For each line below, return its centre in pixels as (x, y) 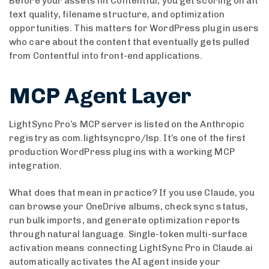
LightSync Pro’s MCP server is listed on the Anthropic (127, 124)
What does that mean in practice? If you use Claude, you (132, 193)
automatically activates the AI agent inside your (115, 262)
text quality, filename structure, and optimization (117, 14)
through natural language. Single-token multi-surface (128, 234)
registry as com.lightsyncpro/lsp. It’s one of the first (128, 138)
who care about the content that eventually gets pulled (129, 42)
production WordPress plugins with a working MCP (122, 152)
